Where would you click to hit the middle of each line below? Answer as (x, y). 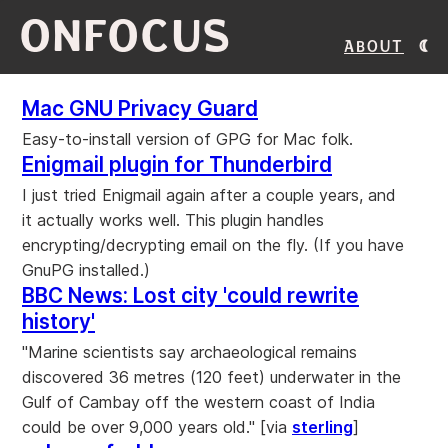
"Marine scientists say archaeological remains (189, 352)
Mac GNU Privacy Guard (140, 108)
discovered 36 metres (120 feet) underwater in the (211, 377)
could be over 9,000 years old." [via (157, 427)
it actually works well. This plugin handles (173, 220)
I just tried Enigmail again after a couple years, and (209, 195)
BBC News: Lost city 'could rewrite (190, 295)
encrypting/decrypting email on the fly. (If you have (213, 245)
